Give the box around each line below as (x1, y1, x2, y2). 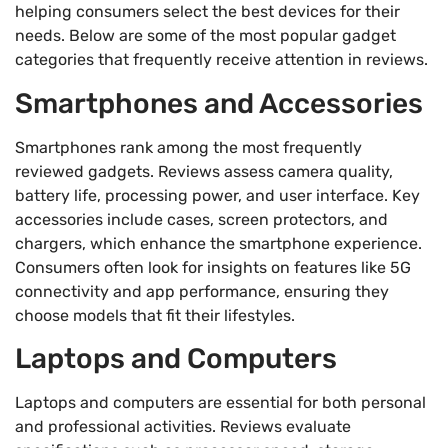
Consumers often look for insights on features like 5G (15, 257, 411, 277)
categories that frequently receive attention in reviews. (15, 50, 428, 70)
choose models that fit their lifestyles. (15, 305, 295, 325)
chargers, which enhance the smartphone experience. (15, 233, 422, 253)
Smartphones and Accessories (15, 86, 423, 120)
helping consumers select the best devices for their (15, 2, 400, 22)
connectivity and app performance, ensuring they (15, 281, 389, 301)
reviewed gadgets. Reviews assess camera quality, (15, 161, 393, 181)
